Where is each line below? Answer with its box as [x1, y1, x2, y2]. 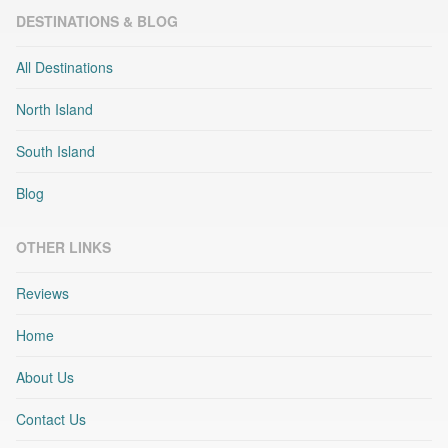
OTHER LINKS [16, 237, 111, 258]
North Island [16, 99, 93, 120]
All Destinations [16, 57, 113, 78]
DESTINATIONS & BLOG [16, 11, 178, 32]
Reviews [16, 283, 69, 304]
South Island [16, 141, 95, 162]
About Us [16, 367, 74, 388]
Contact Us [16, 409, 86, 430]
